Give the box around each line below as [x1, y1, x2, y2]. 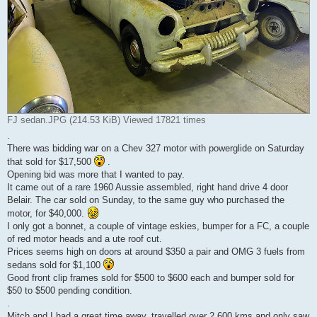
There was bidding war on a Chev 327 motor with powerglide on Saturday [7, 143, 304, 154]
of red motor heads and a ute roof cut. [7, 234, 162, 245]
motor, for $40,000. [7, 208, 87, 219]
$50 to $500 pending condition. [7, 285, 132, 296]
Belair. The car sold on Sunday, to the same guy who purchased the [7, 195, 284, 206]
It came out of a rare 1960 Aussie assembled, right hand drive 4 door [7, 182, 288, 193]
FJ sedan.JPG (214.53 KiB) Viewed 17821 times [7, 115, 206, 126]
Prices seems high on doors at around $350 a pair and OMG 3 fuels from [7, 246, 305, 258]
